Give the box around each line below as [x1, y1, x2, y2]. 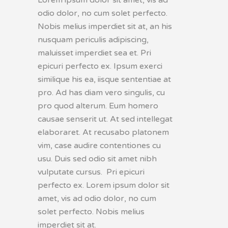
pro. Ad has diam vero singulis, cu [38, 87, 165, 98]
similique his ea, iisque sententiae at [38, 74, 171, 84]
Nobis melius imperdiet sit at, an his [38, 21, 172, 32]
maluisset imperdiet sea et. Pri [38, 47, 151, 58]
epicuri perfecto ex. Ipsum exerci [38, 61, 162, 71]
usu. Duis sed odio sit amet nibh [38, 153, 157, 164]
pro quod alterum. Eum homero [38, 100, 158, 111]
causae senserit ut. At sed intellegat [38, 113, 173, 124]
